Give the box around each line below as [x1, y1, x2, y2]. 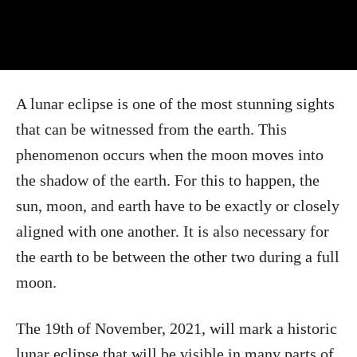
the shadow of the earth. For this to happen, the [16, 171, 320, 189]
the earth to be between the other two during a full [16, 248, 339, 265]
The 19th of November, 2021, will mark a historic [16, 320, 337, 337]
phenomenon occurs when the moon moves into [16, 146, 324, 163]
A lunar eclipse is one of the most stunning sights [16, 95, 335, 112]
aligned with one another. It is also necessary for [16, 222, 329, 240]
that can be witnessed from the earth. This [16, 120, 287, 138]
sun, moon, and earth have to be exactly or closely [16, 197, 339, 214]
